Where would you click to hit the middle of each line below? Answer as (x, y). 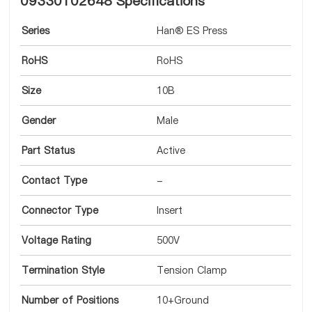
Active (171, 150)
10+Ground (183, 300)
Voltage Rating (57, 240)
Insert (170, 210)
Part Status (48, 150)
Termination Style (63, 270)
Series (36, 31)
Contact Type (55, 180)
